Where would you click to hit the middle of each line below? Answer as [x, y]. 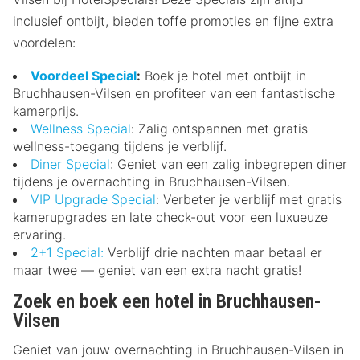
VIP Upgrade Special [93, 199]
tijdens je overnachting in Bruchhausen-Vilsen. [151, 181]
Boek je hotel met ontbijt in [223, 75]
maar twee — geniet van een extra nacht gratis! [157, 270]
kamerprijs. [46, 110]
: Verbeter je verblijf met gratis [249, 199]
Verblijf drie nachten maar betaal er [213, 252]
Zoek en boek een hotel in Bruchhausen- [167, 301]
